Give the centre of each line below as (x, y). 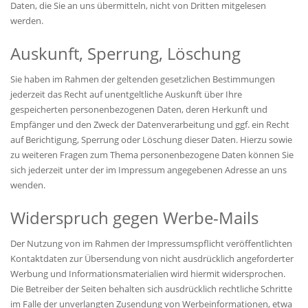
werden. (27, 21)
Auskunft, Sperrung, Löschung (125, 54)
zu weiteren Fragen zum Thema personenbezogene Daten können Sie (152, 155)
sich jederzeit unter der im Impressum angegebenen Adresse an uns (148, 170)
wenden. (28, 185)
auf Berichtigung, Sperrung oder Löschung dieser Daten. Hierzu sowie (151, 140)
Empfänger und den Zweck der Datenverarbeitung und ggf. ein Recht (150, 125)
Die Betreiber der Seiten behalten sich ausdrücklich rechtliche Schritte (151, 289)
